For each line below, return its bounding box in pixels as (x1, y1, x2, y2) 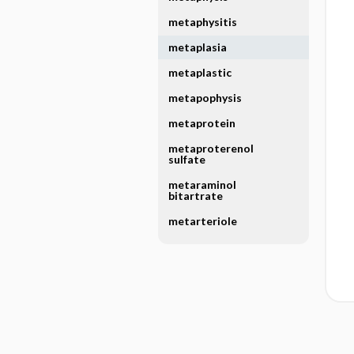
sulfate (168, 153, 205, 166)
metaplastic (168, 66, 232, 79)
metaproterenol (168, 141, 254, 155)
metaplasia (168, 40, 227, 54)
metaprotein (168, 116, 235, 130)
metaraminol (168, 178, 236, 191)
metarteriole (168, 214, 237, 228)
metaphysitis (168, 15, 237, 28)
